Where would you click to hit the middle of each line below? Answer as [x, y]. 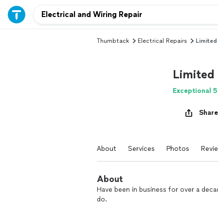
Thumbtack [113, 41]
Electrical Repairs [162, 41]
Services [141, 149]
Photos [178, 149]
